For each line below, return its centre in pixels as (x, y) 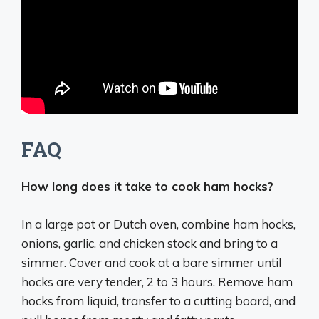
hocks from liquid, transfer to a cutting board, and (158, 300)
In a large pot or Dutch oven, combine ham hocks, (158, 224)
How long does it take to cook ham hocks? (147, 187)
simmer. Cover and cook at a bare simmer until (151, 262)
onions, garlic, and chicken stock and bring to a (150, 243)
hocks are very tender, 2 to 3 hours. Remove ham (157, 281)
